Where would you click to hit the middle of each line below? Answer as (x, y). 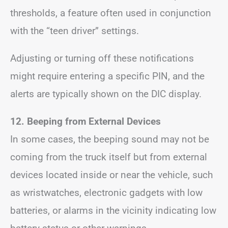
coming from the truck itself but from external (109, 157)
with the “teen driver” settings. (75, 31)
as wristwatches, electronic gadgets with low (106, 193)
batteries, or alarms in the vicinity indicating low (113, 210)
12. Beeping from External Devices (85, 121)
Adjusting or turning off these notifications (102, 58)
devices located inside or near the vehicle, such (111, 175)
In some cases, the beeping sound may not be (110, 139)
